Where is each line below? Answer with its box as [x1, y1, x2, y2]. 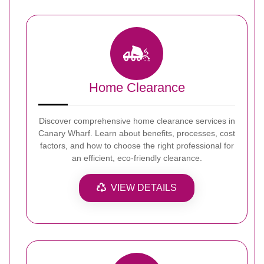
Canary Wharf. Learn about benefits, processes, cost [38, 128, 235, 138]
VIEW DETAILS [111, 182, 177, 193]
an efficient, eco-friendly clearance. [71, 153, 202, 163]
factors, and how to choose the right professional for [39, 140, 234, 150]
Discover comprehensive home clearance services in [38, 115, 235, 126]
